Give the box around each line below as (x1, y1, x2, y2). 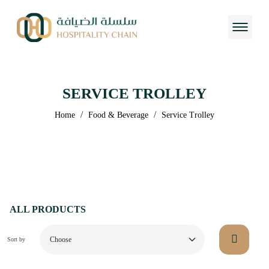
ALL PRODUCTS (10, 204, 86, 214)
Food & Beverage (88, 110, 148, 119)
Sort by (7, 236, 26, 243)
